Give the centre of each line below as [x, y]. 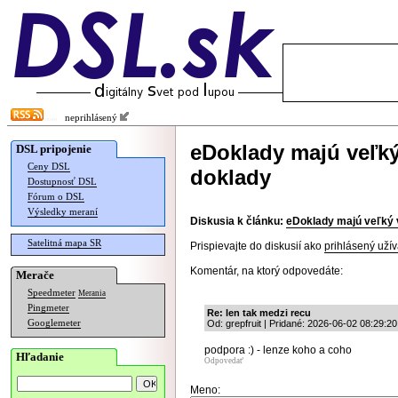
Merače [35, 275]
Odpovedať [224, 361]
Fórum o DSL [56, 197]
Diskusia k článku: [237, 221]
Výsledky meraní [63, 212]
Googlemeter [54, 323]
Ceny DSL [49, 167]
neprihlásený [88, 118]
